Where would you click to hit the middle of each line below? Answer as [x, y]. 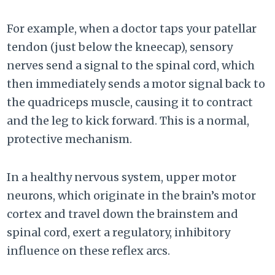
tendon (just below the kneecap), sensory [120, 47]
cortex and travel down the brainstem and [123, 214]
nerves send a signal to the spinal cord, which [131, 66]
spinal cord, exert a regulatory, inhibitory [119, 233]
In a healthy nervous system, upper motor [122, 177]
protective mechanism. [70, 139]
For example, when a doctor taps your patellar [132, 29]
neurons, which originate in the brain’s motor [132, 196]
